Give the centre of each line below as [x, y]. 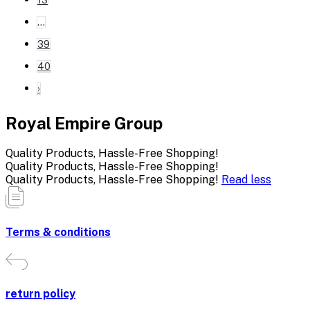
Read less [246, 179]
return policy [40, 294]
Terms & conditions [58, 232]
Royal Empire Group [84, 123]
